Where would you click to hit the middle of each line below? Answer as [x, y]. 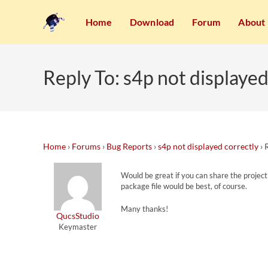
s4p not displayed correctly [208, 146]
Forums [86, 146]
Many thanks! [144, 209]
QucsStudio [77, 216]
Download [152, 22]
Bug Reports [129, 146]
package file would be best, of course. [184, 186]
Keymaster [77, 227]
